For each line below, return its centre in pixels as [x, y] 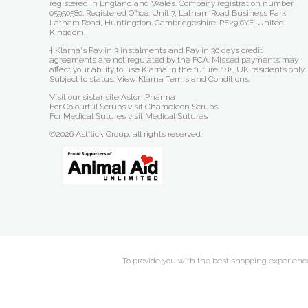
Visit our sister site [85, 97]
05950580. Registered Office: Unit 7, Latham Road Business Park [168, 13]
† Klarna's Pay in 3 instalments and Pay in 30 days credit [156, 50]
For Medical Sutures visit [97, 116]
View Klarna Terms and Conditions [183, 79]
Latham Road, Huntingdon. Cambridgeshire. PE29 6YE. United [167, 23]
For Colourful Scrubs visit [97, 107]
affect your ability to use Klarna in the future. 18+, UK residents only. [177, 69]
